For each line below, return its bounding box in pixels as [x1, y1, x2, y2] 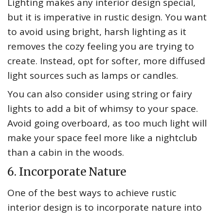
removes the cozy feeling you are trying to [7, 40, 194, 53]
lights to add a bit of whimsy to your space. [7, 102, 198, 115]
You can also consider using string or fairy [7, 88, 192, 101]
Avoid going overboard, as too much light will [7, 117, 207, 130]
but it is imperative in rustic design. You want [7, 11, 207, 24]
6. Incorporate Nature [7, 164, 126, 179]
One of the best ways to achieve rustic [7, 186, 176, 200]
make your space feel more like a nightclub [7, 131, 197, 145]
